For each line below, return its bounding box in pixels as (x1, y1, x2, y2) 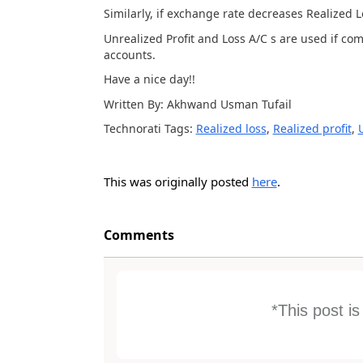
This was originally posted (103, 173, 252, 190)
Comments (103, 226, 174, 244)
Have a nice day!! (103, 71, 195, 87)
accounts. (103, 46, 156, 62)
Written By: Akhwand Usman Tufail (103, 96, 292, 112)
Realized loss (195, 121, 267, 136)
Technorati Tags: (103, 121, 196, 136)
